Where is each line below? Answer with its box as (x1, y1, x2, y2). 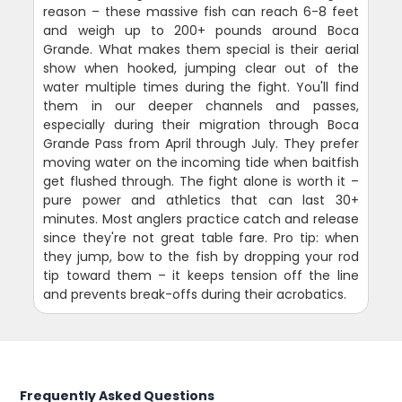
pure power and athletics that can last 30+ (43, 191, 359, 209)
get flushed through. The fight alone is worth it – (43, 172, 359, 190)
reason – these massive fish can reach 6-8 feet (43, 3, 359, 21)
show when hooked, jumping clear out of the (43, 59, 359, 77)
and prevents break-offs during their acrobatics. (43, 285, 347, 303)
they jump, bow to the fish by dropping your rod (43, 248, 359, 266)
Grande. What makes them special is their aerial (43, 40, 359, 58)
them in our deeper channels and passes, (43, 97, 359, 115)
